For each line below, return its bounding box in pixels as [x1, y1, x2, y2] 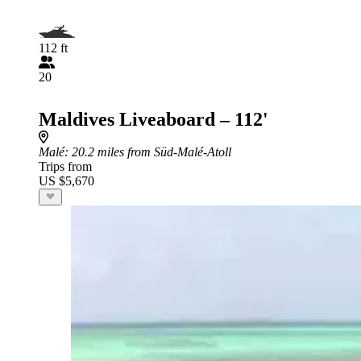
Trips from [39, 159, 92, 173]
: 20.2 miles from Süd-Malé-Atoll [64, 144, 231, 159]
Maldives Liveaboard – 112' [39, 108, 268, 130]
